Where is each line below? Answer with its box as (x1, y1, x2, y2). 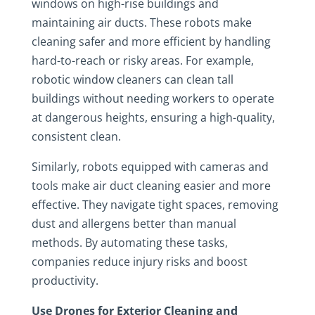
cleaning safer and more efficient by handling (31, 34, 271, 49)
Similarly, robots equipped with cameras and (31, 159, 269, 174)
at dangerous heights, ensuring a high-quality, (31, 110, 275, 125)
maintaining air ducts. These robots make (31, 15, 252, 30)
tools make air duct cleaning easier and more (31, 178, 271, 193)
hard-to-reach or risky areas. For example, (31, 53, 254, 68)
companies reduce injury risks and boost (31, 254, 247, 269)
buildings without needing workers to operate (31, 91, 274, 106)
